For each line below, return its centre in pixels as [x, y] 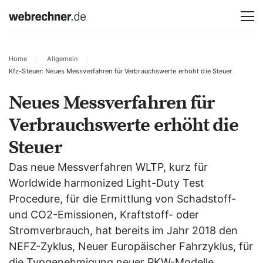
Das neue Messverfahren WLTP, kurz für [108, 167]
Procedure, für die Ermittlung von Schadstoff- [122, 199]
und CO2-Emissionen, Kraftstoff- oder [104, 215]
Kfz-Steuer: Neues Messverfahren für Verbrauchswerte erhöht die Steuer [121, 71]
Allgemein [63, 59]
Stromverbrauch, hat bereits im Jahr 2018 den [123, 230]
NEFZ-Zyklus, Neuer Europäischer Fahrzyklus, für [131, 246]
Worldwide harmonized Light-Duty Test [107, 183]
